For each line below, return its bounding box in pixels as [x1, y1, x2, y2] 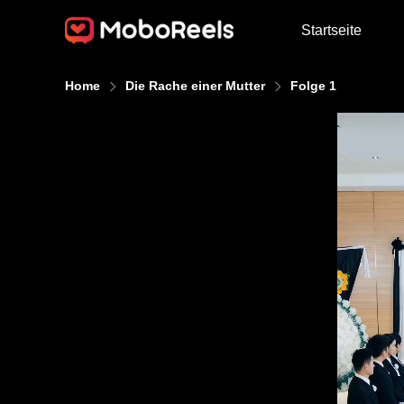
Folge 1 [290, 78, 336, 93]
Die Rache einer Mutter [125, 78, 265, 93]
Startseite [300, 22, 362, 38]
